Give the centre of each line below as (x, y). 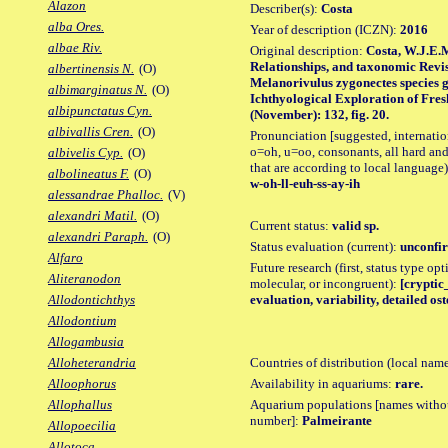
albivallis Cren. (90, 132)
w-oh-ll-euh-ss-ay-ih (305, 183)
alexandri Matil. (92, 216)
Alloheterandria (92, 363)
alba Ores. (76, 27)
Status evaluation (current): (325, 246)
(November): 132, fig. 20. (319, 114)
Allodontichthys (91, 300)
